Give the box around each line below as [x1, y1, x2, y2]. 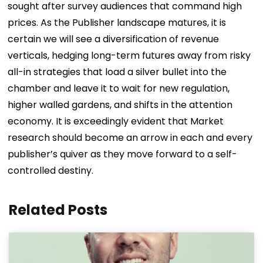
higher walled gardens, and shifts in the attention [8, 98, 233, 112]
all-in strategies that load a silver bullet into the [8, 65, 227, 79]
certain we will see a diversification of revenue [8, 32, 220, 46]
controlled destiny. [8, 164, 94, 178]
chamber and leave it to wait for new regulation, [8, 82, 230, 96]
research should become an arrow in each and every [8, 131, 253, 145]
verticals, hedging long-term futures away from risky [8, 49, 251, 63]
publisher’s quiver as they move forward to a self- [8, 147, 238, 161]
